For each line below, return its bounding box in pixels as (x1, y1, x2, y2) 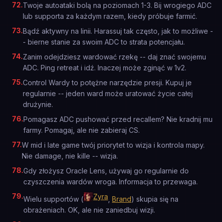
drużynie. (23, 100, 53, 109)
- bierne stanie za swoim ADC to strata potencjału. (23, 38, 185, 46)
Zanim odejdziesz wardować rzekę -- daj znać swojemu (23, 53, 206, 61)
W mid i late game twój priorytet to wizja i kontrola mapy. (22, 141, 205, 149)
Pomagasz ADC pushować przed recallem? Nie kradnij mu (23, 115, 213, 123)
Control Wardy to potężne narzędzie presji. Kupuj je (23, 78, 192, 87)
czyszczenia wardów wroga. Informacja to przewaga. (23, 177, 198, 186)
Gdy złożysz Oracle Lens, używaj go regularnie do (23, 166, 189, 175)
